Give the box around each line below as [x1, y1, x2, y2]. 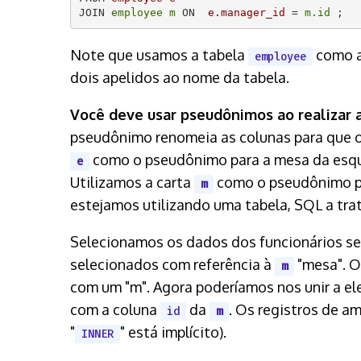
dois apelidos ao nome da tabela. [70, 68, 289, 86]
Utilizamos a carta [70, 172, 194, 191]
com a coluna [70, 300, 160, 318]
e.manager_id [207, 6, 285, 19]
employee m [110, 6, 176, 19]
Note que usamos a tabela [70, 45, 248, 64]
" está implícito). [120, 322, 226, 341]
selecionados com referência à [70, 255, 275, 273]
